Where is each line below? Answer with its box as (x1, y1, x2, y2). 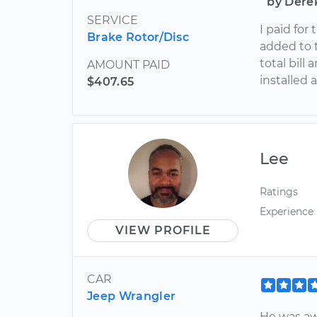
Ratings (260, 185, 299, 199)
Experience (260, 204, 314, 218)
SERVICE (87, 13, 138, 28)
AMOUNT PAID (87, 58, 170, 72)
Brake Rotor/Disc (87, 30, 190, 45)
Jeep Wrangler (87, 289, 176, 304)
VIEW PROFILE (115, 224, 211, 238)
